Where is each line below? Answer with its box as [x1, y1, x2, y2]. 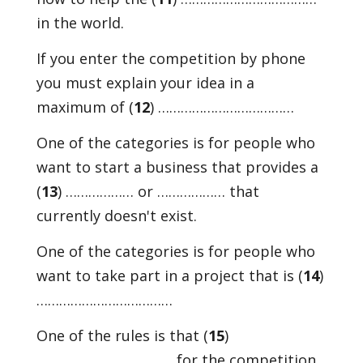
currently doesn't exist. [36, 206, 197, 225]
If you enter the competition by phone [36, 49, 305, 68]
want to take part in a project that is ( [36, 266, 303, 285]
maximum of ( [36, 97, 134, 117]
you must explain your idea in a [36, 73, 254, 92]
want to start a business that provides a [36, 157, 318, 177]
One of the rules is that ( [36, 326, 208, 345]
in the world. [36, 13, 124, 32]
